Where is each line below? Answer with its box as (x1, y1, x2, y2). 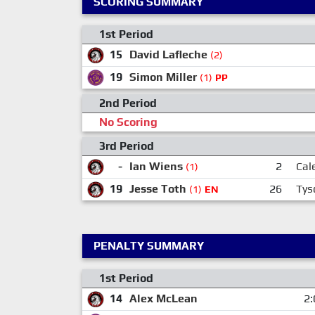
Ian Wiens (129, 160, 183, 174)
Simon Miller (129, 70, 197, 84)
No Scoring (99, 115, 157, 129)
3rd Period (99, 139, 154, 153)
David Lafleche (129, 48, 207, 62)
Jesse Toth (129, 182, 186, 196)
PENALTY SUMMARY (94, 239, 204, 253)
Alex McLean (129, 292, 198, 306)
